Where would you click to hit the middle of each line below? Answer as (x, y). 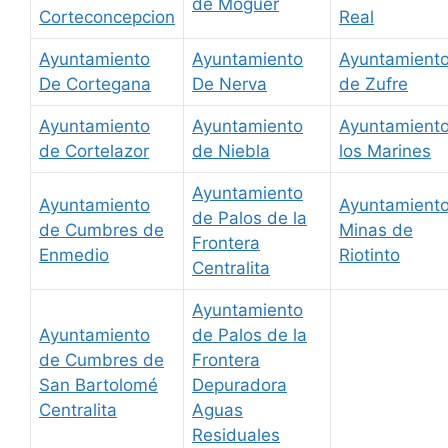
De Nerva (229, 84)
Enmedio (74, 255)
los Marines (385, 151)
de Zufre (373, 84)
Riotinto (369, 255)
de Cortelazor (94, 151)
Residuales (236, 435)
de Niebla (231, 151)
